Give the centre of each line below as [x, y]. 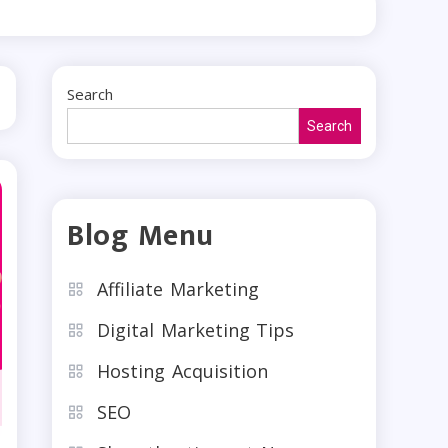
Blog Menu [140, 235]
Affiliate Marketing [178, 288]
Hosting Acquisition [182, 370]
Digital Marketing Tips [195, 329]
